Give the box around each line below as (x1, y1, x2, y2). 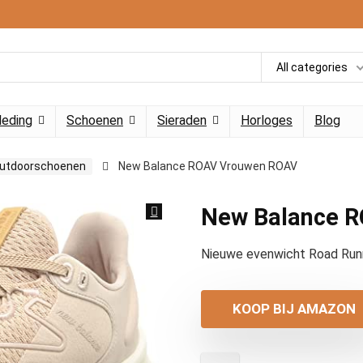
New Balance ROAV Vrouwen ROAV (118, 160, 297, 173)
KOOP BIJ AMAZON (233, 301, 356, 317)
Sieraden (157, 113, 207, 128)
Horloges (241, 113, 293, 128)
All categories (276, 60, 348, 74)
